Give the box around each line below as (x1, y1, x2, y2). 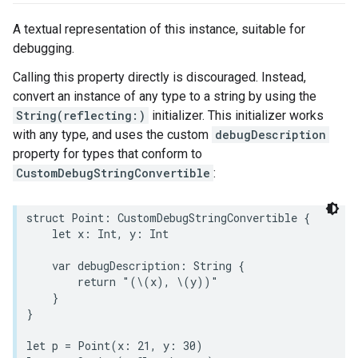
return (78, 274, 116, 289)
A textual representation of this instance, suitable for (13, 22, 305, 37)
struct (26, 210, 65, 225)
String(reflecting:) (16, 108, 145, 123)
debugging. (13, 41, 74, 56)
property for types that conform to (13, 146, 202, 161)
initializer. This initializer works (149, 108, 324, 123)
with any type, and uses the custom (13, 127, 212, 142)
